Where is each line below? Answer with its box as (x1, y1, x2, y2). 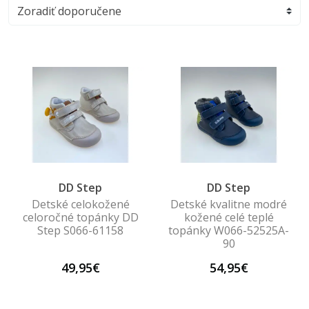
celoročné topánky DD (22, 209, 139, 225)
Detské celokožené (31, 196, 130, 212)
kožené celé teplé (183, 209, 274, 225)
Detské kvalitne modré (170, 196, 287, 212)
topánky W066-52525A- (168, 222, 289, 238)
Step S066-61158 (37, 222, 123, 238)
